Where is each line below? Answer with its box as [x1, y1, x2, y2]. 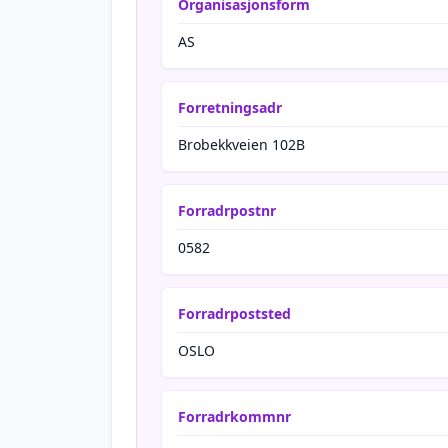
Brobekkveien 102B [178, 135, 305, 154]
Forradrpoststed [178, 304, 291, 323]
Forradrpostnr [178, 201, 276, 220]
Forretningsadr [178, 98, 282, 117]
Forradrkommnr [178, 407, 291, 426]
